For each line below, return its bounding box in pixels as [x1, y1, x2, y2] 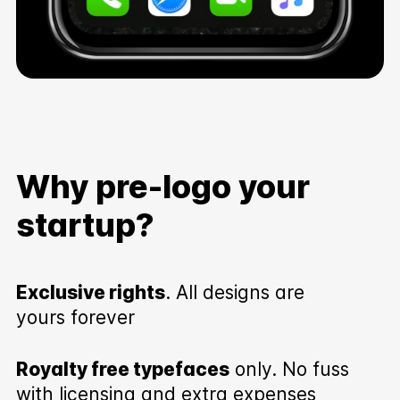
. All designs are [164, 280, 304, 304]
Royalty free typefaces [15, 357, 229, 380]
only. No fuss [229, 357, 349, 380]
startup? [15, 204, 154, 245]
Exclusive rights [15, 280, 165, 304]
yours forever [15, 305, 135, 329]
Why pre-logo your [15, 166, 310, 206]
